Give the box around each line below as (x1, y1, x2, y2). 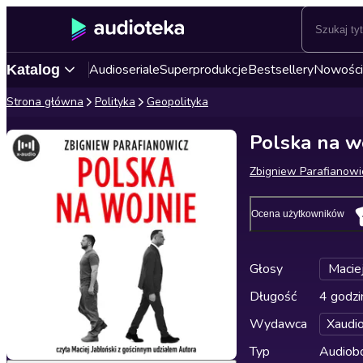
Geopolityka (147, 94, 208, 109)
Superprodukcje (160, 61, 248, 79)
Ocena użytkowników (251, 208, 344, 220)
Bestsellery (248, 61, 314, 79)
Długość (250, 288, 297, 305)
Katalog (6, 61, 60, 78)
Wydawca (250, 315, 307, 333)
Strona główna (6, 94, 83, 109)
